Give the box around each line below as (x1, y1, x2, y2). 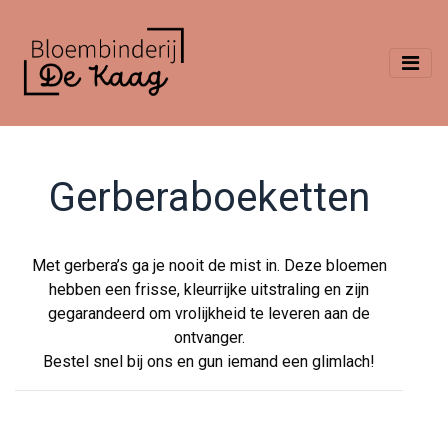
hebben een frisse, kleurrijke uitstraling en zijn (49, 280, 369, 299)
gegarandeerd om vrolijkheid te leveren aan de (48, 304, 370, 323)
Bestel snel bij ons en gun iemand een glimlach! (43, 352, 375, 371)
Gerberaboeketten (48, 174, 370, 221)
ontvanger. (173, 328, 245, 347)
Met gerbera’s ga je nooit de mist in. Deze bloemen (31, 256, 387, 275)
